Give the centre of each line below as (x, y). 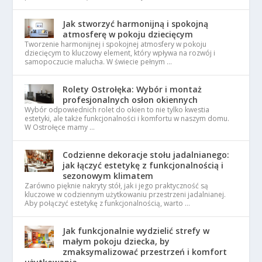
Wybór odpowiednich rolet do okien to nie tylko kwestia (117, 110)
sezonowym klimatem (108, 176)
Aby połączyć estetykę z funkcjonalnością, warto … (108, 203)
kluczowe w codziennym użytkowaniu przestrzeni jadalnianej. (125, 194)
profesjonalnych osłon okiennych (130, 100)
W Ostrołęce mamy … (60, 127)
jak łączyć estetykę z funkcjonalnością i (143, 165)
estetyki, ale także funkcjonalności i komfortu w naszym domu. (127, 118)
